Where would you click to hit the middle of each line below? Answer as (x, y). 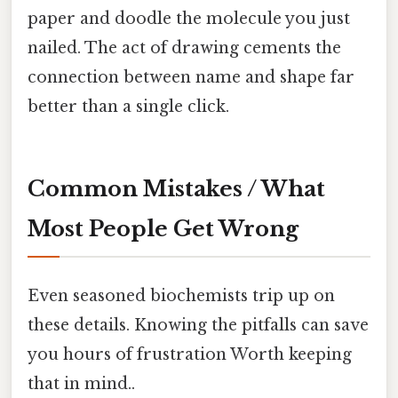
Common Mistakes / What (176, 189)
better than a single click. (128, 107)
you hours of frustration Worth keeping (190, 354)
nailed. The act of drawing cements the (184, 48)
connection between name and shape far (191, 78)
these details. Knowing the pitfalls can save (198, 325)
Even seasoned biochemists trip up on (181, 295)
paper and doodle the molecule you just (189, 19)
